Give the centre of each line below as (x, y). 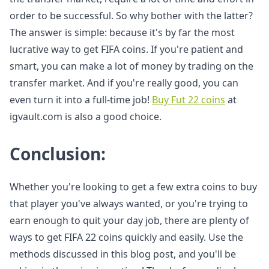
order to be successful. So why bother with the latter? (131, 16)
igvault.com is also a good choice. (86, 116)
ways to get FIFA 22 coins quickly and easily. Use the (126, 237)
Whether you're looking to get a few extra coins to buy (133, 187)
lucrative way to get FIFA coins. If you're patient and (126, 49)
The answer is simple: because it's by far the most (122, 32)
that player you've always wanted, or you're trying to (129, 204)
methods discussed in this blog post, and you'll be (123, 254)
